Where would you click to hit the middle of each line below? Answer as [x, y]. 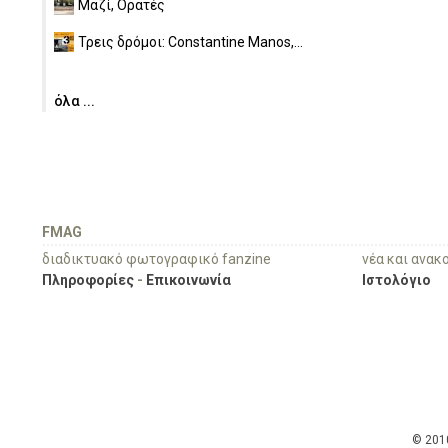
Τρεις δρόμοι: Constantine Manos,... [190, 42]
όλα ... [74, 101]
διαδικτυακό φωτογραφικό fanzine [156, 259]
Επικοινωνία [188, 280]
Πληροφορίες [88, 280]
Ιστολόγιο [396, 280]
